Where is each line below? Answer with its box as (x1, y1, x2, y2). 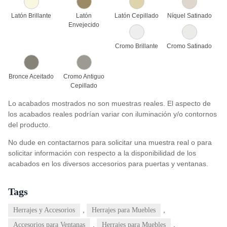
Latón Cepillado (115, 12, 159, 20)
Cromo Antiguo (63, 73, 105, 81)
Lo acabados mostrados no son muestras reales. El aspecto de (8, 99, 211, 108)
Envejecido (68, 21, 100, 29)
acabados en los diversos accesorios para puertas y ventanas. (8, 160, 208, 168)
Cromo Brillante (115, 43, 159, 50)
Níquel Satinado (167, 12, 212, 20)
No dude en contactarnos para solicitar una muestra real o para (8, 138, 212, 147)
